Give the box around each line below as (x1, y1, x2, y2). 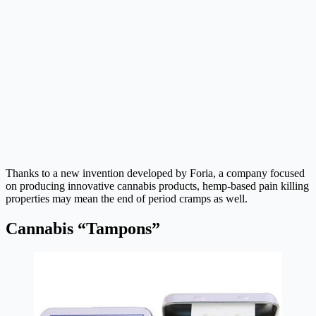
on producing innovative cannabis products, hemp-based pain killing (6, 179, 309, 192)
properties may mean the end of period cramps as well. (6, 192, 248, 205)
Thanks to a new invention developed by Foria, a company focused (6, 166, 305, 179)
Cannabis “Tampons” (6, 219, 160, 238)
